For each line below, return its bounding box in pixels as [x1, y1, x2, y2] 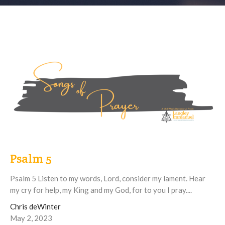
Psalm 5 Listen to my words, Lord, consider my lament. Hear [10, 173, 205, 183]
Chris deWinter [10, 201, 61, 211]
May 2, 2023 [10, 213, 52, 222]
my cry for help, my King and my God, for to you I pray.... [10, 185, 192, 194]
